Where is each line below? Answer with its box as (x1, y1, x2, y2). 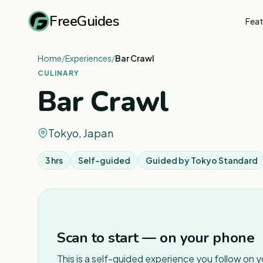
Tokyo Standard (191, 155, 258, 166)
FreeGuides (49, 11, 119, 31)
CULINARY (38, 69, 79, 77)
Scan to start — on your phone (57, 228, 255, 247)
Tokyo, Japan (48, 126, 113, 140)
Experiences (65, 53, 112, 63)
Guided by (146, 155, 191, 166)
